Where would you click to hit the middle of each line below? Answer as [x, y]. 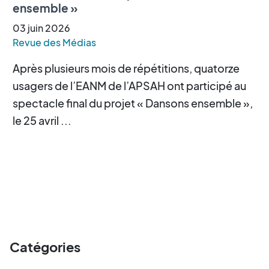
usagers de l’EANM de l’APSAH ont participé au [129, 85]
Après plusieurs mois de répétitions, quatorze [126, 68]
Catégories [45, 246]
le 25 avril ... [42, 120]
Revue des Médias [54, 42]
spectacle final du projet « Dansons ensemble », [133, 103]
